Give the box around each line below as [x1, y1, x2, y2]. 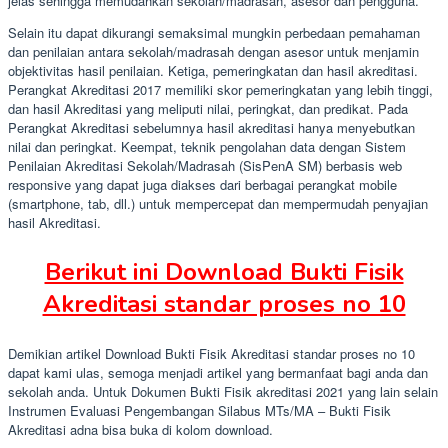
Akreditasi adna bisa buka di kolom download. [8, 419, 273, 439]
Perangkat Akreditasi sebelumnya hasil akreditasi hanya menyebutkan [8, 117, 415, 137]
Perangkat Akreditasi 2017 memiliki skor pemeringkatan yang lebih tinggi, [8, 79, 433, 99]
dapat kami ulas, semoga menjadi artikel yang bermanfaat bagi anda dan [8, 362, 428, 382]
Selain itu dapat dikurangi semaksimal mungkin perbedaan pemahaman [8, 22, 420, 42]
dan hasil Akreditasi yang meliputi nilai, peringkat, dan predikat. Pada [8, 98, 408, 118]
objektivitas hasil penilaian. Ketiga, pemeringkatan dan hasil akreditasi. [8, 60, 418, 80]
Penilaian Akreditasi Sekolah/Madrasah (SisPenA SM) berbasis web [8, 155, 402, 175]
